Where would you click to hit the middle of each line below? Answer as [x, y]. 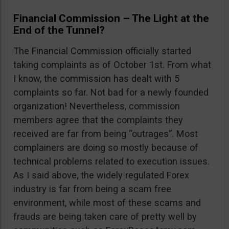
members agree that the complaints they [98, 120]
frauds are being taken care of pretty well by [105, 216]
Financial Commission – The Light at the [111, 18]
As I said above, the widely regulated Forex [101, 175]
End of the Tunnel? [59, 30]
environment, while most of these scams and [107, 203]
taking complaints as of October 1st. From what [112, 65]
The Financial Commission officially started [102, 51]
